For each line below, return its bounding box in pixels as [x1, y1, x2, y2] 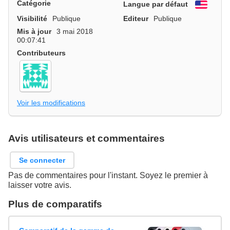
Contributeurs [17, 48, 66, 57]
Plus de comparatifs [8, 199, 102, 210]
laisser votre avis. [8, 181, 71, 190]
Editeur [123, 14, 148, 23]
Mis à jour [17, 27, 51, 35]
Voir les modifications [17, 98, 85, 107]
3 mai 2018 [56, 27, 93, 35]
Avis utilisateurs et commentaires [8, 132, 165, 144]
